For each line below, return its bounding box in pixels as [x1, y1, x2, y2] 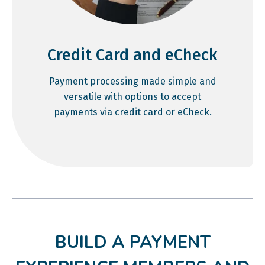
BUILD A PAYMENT [54, 231, 211, 254]
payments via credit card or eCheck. [53, 106, 212, 118]
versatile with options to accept [64, 91, 201, 103]
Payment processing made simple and [49, 76, 216, 88]
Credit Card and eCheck [47, 46, 218, 65]
